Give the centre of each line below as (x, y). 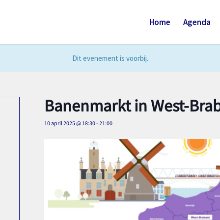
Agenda (197, 22)
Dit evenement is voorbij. (110, 58)
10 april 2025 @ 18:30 (69, 123)
